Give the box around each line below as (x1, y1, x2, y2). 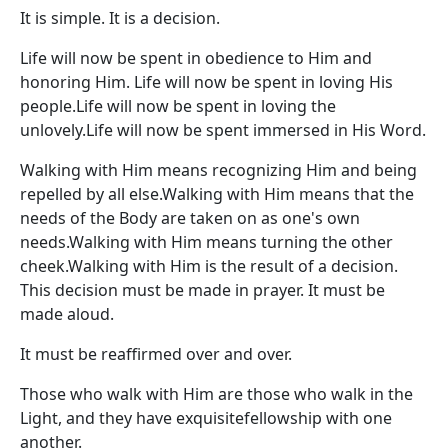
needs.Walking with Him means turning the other (20, 231, 393, 253)
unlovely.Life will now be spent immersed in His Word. (20, 119, 426, 141)
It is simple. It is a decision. (20, 7, 220, 29)
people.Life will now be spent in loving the (20, 95, 336, 117)
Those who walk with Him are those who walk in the (20, 383, 413, 405)
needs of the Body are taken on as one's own (20, 207, 360, 229)
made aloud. (20, 303, 114, 325)
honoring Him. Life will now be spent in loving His (20, 71, 393, 93)
